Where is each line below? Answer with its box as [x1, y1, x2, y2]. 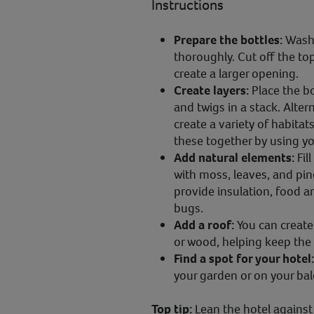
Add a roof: [174, 217, 237, 234]
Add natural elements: [174, 149, 294, 167]
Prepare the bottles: [174, 32, 285, 49]
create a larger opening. [174, 65, 299, 83]
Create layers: [174, 82, 249, 100]
